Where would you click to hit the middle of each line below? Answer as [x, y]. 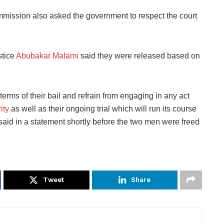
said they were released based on [139, 55]
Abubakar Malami [47, 55]
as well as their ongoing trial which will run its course [103, 108]
